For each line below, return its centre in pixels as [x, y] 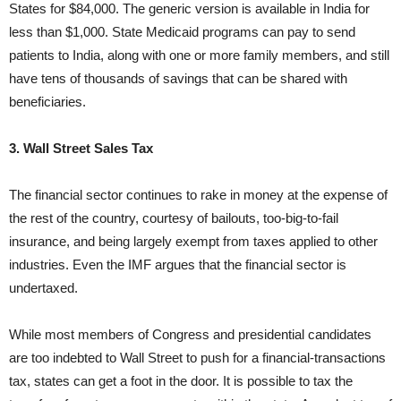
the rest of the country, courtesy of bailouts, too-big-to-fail [174, 218]
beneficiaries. [47, 102]
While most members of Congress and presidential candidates [190, 335]
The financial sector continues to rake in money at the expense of [198, 195]
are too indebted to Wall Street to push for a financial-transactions [197, 358]
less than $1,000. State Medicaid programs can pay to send [182, 32]
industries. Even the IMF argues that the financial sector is [178, 265]
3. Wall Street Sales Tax [81, 149]
